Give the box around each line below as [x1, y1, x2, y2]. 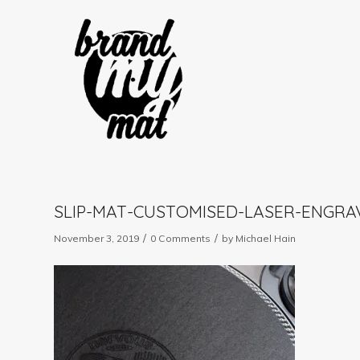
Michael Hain [235, 232, 296, 244]
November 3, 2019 [54, 232, 139, 244]
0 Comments [150, 232, 211, 244]
